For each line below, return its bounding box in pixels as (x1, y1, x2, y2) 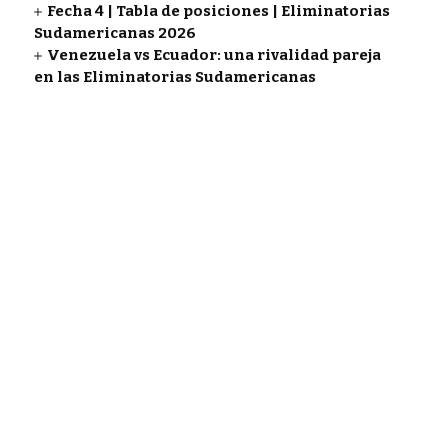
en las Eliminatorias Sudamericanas (33, 67, 316, 86)
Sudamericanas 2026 (33, 23, 196, 42)
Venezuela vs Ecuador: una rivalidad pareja (47, 45, 382, 64)
